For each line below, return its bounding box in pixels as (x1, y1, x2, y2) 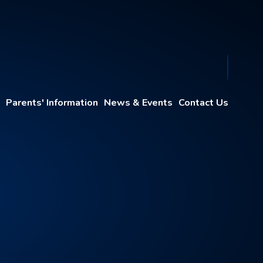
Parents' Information (5, 96, 98, 109)
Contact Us (178, 96, 228, 109)
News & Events (103, 96, 173, 109)
